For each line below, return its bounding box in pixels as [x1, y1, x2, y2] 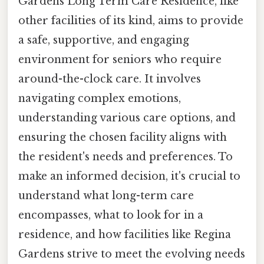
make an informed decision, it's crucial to [18, 170, 240, 183]
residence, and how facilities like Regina [18, 228, 231, 242]
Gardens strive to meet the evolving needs [18, 247, 245, 261]
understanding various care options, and [18, 111, 236, 125]
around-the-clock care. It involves [18, 72, 201, 86]
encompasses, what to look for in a [18, 209, 203, 222]
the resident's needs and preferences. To [18, 150, 233, 164]
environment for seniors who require [18, 53, 222, 67]
